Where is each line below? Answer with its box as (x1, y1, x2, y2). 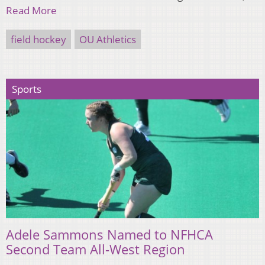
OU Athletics (79, 33, 136, 47)
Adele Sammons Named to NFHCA (6, 225, 213, 243)
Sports (12, 82, 41, 96)
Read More (6, 4, 57, 18)
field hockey (11, 33, 66, 47)
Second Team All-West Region (6, 240, 185, 258)
